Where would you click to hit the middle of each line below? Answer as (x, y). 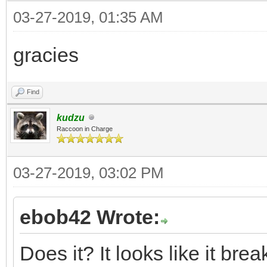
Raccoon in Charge (85, 128)
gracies (46, 55)
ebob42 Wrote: (90, 217)
